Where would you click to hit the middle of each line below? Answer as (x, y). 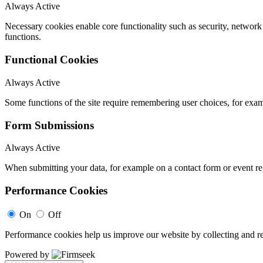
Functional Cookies (51, 60)
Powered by (28, 254)
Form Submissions (49, 125)
